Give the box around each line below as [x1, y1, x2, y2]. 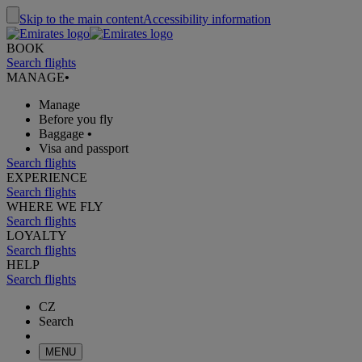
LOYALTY [6, 229, 67, 242]
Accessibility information [143, 12, 271, 26]
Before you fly [39, 112, 113, 126]
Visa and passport [39, 141, 128, 155]
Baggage [39, 127, 84, 141]
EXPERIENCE [6, 170, 87, 184]
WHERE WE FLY [6, 200, 103, 213]
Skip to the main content [19, 12, 143, 26]
